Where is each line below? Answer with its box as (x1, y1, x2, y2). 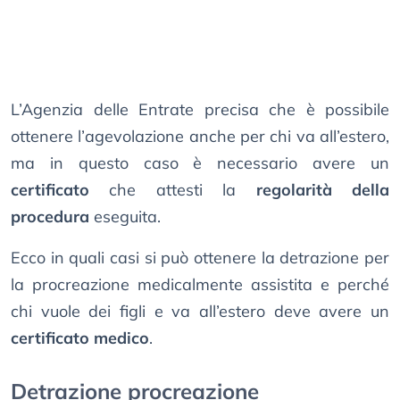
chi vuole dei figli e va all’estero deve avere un (11, 301, 389, 322)
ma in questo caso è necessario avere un (11, 153, 389, 174)
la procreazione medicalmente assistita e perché (11, 274, 389, 296)
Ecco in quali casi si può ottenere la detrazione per (11, 247, 389, 269)
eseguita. (89, 206, 161, 228)
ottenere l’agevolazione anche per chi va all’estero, (11, 126, 389, 147)
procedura (11, 206, 89, 228)
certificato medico (11, 328, 149, 349)
